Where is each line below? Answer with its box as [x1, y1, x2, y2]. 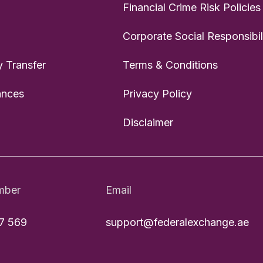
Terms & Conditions [122, 58, 218, 71]
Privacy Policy [122, 87, 192, 100]
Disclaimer [122, 116, 173, 129]
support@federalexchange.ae [106, 216, 249, 228]
